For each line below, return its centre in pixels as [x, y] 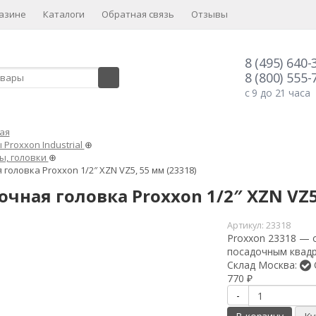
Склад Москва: [264, 265]
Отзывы [209, 14]
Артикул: [247, 225]
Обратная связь [138, 14]
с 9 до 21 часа [277, 93]
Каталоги [64, 14]
